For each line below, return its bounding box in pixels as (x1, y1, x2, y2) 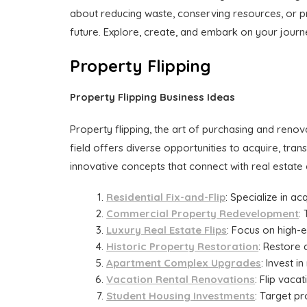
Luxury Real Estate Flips (106, 223, 228, 237)
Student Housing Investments (106, 289, 256, 303)
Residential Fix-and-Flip (106, 191, 226, 204)
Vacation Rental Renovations (106, 273, 256, 286)
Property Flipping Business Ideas (70, 90, 235, 104)
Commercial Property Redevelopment (106, 207, 299, 221)
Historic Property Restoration (106, 240, 259, 254)
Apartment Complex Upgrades (106, 256, 262, 270)
